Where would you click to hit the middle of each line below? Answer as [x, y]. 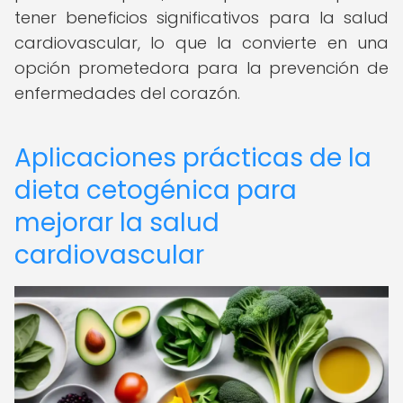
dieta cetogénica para [156, 190]
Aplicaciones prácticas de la [193, 158]
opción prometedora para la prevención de [201, 68]
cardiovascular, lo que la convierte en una [201, 43]
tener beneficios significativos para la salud [201, 18]
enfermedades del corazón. [127, 93]
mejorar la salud [117, 223]
